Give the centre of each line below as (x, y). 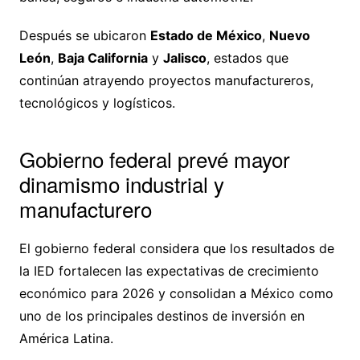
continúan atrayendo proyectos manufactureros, (166, 81)
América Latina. (66, 339)
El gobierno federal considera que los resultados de (176, 249)
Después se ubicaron (84, 36)
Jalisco (184, 58)
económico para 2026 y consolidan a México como (176, 294)
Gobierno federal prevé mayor (154, 159)
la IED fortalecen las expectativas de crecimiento (169, 271)
